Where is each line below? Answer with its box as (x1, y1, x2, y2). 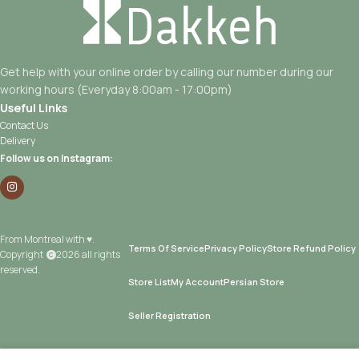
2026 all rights (56, 247, 120, 261)
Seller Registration (127, 309, 211, 321)
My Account (170, 276, 224, 288)
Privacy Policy (204, 242, 267, 254)
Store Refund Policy (266, 242, 356, 254)
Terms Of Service (127, 242, 204, 254)
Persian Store (223, 276, 284, 288)
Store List (127, 276, 171, 288)
